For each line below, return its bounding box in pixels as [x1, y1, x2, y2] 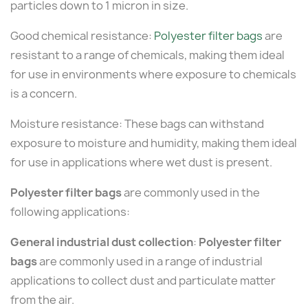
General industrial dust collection [10, 234, 193, 250]
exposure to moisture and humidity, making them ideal [10, 135, 297, 151]
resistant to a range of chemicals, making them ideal [10, 47, 285, 63]
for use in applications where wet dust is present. [10, 154, 272, 170]
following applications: [10, 203, 130, 219]
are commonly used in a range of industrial [37, 253, 263, 269]
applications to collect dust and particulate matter [10, 272, 276, 288]
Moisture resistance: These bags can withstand [10, 115, 264, 131]
